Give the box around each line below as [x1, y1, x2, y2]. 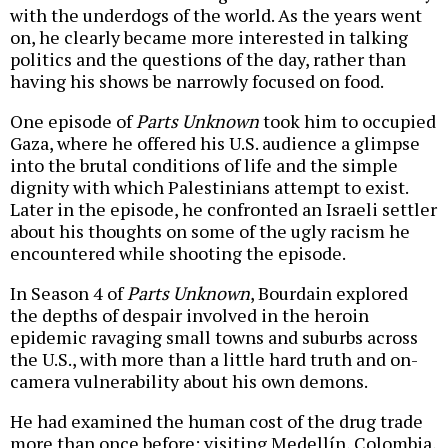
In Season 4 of [10, 281, 127, 306]
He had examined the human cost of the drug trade [10, 409, 423, 434]
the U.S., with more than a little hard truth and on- [10, 347, 418, 372]
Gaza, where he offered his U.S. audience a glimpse [10, 131, 420, 156]
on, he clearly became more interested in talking [10, 25, 408, 50]
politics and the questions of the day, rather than [10, 47, 406, 72]
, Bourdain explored [250, 281, 408, 306]
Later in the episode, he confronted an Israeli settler [10, 197, 437, 222]
